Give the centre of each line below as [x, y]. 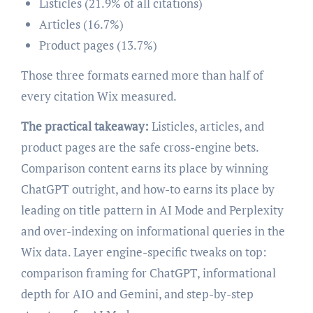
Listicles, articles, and [208, 126]
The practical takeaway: [86, 126]
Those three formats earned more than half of [142, 75]
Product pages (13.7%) [98, 45]
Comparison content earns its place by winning [144, 168]
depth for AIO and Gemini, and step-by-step [137, 293]
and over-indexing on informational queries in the [153, 231]
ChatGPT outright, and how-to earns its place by [147, 189]
